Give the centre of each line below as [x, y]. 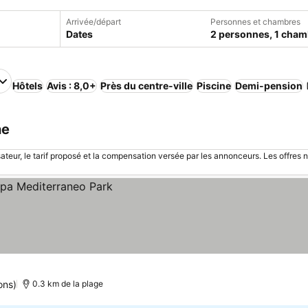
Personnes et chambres [255, 22]
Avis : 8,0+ [71, 86]
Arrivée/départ [93, 22]
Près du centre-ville [146, 86]
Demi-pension [269, 86]
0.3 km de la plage [68, 284]
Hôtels [27, 86]
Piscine [214, 86]
